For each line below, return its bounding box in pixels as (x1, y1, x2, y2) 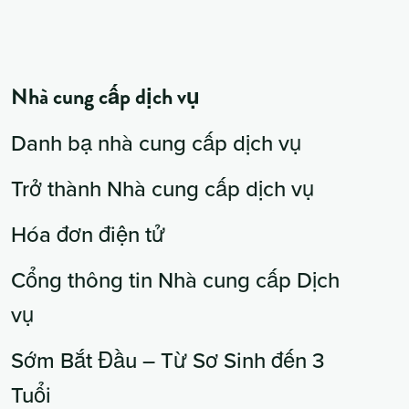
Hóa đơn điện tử (11, 218, 165, 250)
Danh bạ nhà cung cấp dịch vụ (11, 127, 301, 159)
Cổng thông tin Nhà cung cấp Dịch (11, 264, 340, 296)
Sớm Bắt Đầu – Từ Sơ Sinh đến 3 (11, 344, 325, 376)
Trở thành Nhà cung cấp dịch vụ (11, 173, 314, 204)
